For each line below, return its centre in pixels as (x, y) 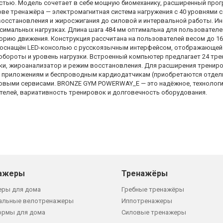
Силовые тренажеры (154, 212)
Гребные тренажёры (153, 189)
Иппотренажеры (147, 201)
